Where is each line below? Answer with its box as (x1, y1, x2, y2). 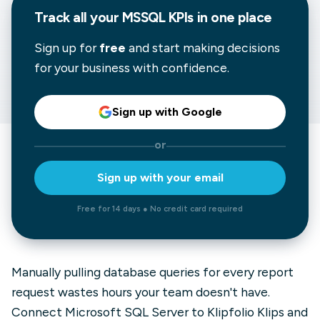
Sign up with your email (96, 171, 224, 184)
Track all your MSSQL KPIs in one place (34, 9, 272, 26)
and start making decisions (126, 40, 280, 55)
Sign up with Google (111, 105, 222, 119)
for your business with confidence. (34, 60, 229, 75)
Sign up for (34, 40, 99, 55)
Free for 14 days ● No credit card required (77, 204, 243, 214)
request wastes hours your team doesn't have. (11, 284, 270, 299)
